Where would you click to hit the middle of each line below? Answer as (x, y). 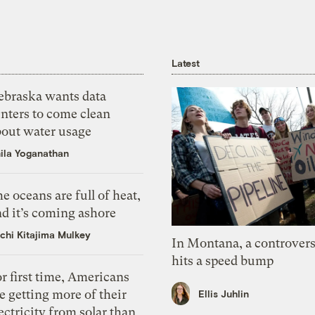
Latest (186, 63)
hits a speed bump (223, 261)
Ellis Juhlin (224, 293)
